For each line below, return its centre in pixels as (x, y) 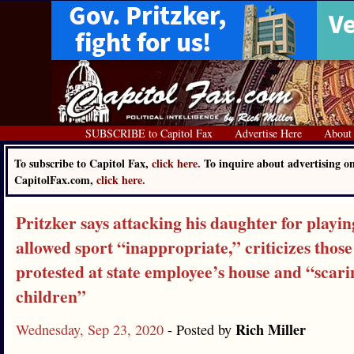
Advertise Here (268, 133)
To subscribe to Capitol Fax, (83, 163)
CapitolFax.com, (55, 180)
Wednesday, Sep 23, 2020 (92, 330)
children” (51, 296)
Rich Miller (271, 330)
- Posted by (201, 330)
